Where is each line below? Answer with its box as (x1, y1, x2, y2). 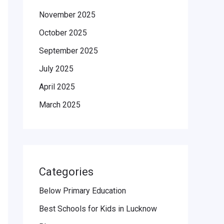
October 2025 (39, 28, 87, 38)
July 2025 (39, 64, 73, 74)
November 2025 (39, 10, 95, 20)
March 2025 (39, 100, 80, 110)
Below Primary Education (39, 186, 126, 196)
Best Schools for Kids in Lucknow (39, 204, 157, 214)
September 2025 (39, 46, 98, 56)
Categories (39, 165, 93, 178)
